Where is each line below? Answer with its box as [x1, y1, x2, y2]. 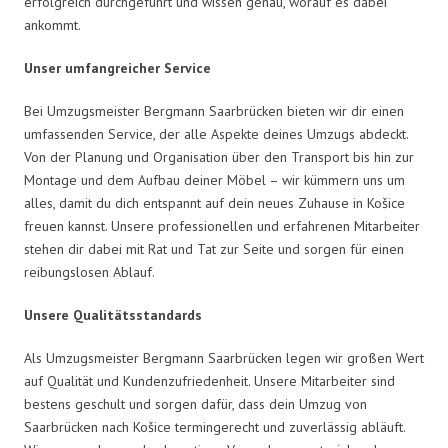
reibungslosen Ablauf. [24, 262, 155, 281]
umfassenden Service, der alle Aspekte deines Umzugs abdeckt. [24, 124, 408, 143]
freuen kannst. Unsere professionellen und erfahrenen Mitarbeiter [24, 216, 420, 235]
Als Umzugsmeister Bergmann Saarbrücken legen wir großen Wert [24, 348, 424, 367]
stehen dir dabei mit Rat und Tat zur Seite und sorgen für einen [24, 239, 404, 258]
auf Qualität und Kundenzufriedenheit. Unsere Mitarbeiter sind [24, 371, 395, 390]
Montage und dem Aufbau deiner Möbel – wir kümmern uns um [24, 170, 405, 189]
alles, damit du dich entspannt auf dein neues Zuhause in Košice [24, 193, 405, 212]
